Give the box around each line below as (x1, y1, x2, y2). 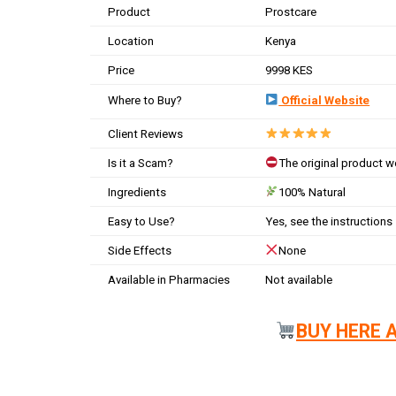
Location (108, 34, 154, 48)
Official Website (278, 93, 370, 107)
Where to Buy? (108, 93, 182, 107)
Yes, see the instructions (265, 214, 392, 228)
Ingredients (108, 185, 166, 199)
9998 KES (265, 63, 313, 77)
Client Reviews (108, 126, 183, 141)
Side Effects (108, 243, 171, 257)
